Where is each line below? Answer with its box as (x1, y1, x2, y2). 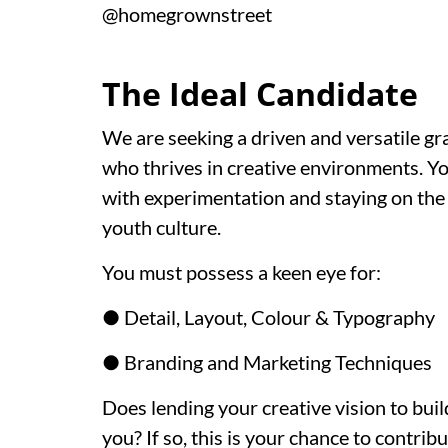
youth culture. (102, 215, 221, 239)
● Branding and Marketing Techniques (102, 350, 432, 374)
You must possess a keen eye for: (102, 260, 381, 284)
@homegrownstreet (102, 2, 272, 26)
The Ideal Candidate (102, 72, 418, 115)
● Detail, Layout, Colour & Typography (102, 305, 435, 329)
